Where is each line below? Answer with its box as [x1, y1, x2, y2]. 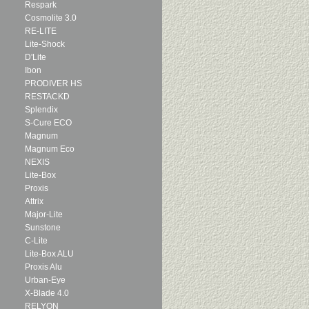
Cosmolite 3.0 [25, 13, 77, 23]
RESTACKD [25, 92, 70, 101]
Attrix [25, 197, 43, 206]
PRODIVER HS [25, 79, 82, 88]
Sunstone [25, 223, 61, 232]
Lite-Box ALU [25, 249, 74, 259]
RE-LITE [25, 26, 57, 36]
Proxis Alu [25, 262, 62, 272]
